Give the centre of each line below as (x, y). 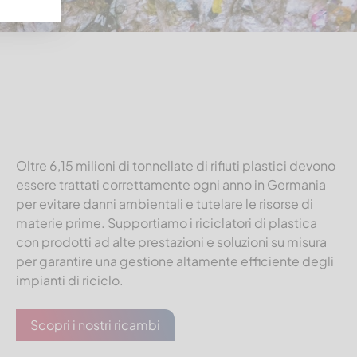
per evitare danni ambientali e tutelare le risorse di (165, 203)
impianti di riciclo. (70, 280)
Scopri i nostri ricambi (95, 324)
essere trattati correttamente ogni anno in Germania (171, 184)
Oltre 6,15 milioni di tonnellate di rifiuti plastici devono (176, 165)
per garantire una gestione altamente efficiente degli (175, 261)
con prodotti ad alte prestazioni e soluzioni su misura (171, 241)
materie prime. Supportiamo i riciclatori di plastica (167, 222)
